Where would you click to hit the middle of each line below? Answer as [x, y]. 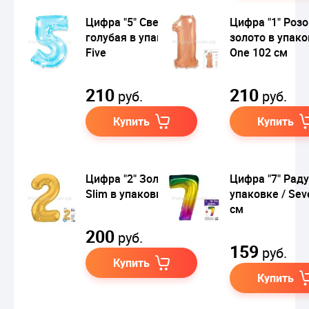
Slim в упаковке [127, 193]
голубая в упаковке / [140, 37]
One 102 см [259, 52]
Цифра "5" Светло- [133, 22]
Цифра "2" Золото [131, 178]
